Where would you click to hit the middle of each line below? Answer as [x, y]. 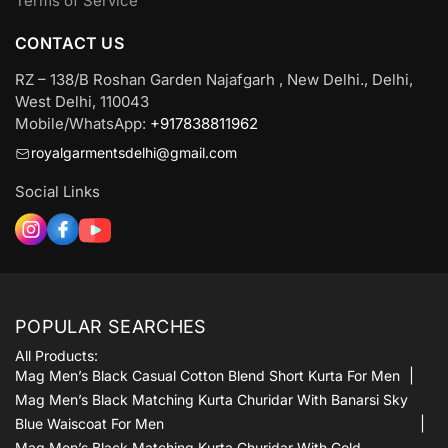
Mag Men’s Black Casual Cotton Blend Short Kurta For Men [207, 375]
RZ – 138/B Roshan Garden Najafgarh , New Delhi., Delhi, [214, 80]
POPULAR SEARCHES [111, 326]
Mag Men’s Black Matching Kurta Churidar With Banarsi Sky [211, 399]
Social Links [57, 191]
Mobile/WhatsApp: [82, 124]
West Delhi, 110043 [82, 102]
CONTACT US [69, 43]
